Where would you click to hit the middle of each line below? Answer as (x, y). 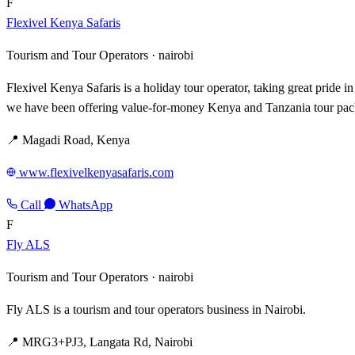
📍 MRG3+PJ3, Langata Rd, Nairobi (99, 342)
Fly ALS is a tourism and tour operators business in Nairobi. (156, 309)
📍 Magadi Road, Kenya (68, 139)
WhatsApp (84, 204)
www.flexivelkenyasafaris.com (96, 172)
